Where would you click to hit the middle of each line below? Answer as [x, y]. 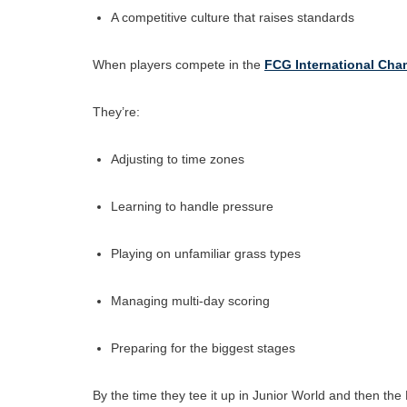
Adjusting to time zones [178, 159]
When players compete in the [179, 64]
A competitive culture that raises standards [233, 17]
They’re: [116, 111]
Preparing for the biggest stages [203, 347]
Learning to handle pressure [192, 206]
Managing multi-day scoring [190, 300]
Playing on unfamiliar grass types [206, 253]
